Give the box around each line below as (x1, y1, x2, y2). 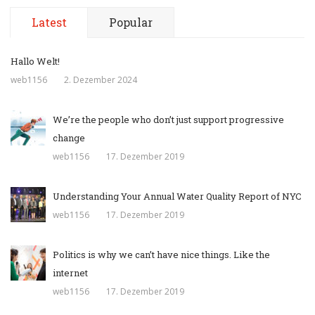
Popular (109, 15, 153, 30)
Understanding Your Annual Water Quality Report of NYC (53, 190, 302, 203)
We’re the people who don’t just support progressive (53, 113, 284, 127)
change (53, 131, 85, 145)
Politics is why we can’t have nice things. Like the (53, 248, 270, 262)
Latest (32, 15, 67, 30)
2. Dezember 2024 (64, 74, 137, 86)
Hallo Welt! (11, 55, 60, 68)
